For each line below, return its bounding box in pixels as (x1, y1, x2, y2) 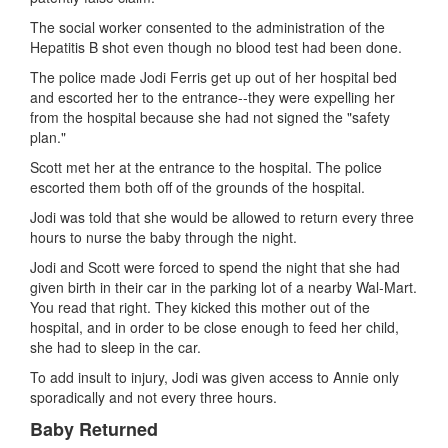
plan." (30, 126, 66, 147)
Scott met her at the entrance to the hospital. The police (30, 156, 382, 177)
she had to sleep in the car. (30, 336, 201, 357)
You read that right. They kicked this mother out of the (30, 296, 370, 317)
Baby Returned (30, 415, 158, 442)
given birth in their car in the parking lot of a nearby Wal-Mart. (30, 276, 417, 297)
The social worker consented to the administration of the (30, 16, 385, 37)
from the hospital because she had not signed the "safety (30, 106, 390, 127)
